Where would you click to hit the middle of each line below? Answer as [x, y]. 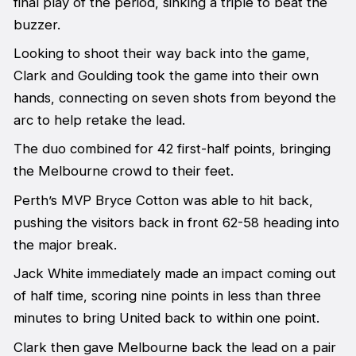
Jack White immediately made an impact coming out [174, 274]
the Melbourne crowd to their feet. [123, 171]
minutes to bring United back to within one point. [166, 318]
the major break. [65, 244]
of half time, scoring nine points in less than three [167, 296]
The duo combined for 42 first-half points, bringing [172, 149]
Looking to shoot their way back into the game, [161, 53]
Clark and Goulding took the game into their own [166, 75]
